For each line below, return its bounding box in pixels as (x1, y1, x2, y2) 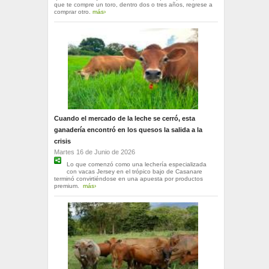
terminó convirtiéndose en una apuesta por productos (53, 175, 203, 183)
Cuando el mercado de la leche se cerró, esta (53, 115, 195, 122)
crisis (53, 138, 71, 145)
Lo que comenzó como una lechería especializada (66, 161, 207, 168)
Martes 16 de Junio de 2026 (53, 148, 135, 156)
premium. (53, 183, 83, 190)
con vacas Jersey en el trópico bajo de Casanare (66, 168, 202, 175)
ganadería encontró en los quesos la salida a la (53, 126, 202, 134)
